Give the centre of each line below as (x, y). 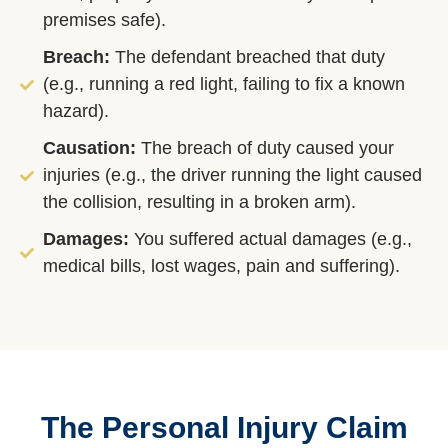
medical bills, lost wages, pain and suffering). (221, 266)
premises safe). (104, 20)
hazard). (75, 111)
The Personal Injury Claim (224, 428)
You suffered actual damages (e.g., (270, 239)
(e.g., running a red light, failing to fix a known (223, 84)
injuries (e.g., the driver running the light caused (232, 175)
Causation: (89, 148)
